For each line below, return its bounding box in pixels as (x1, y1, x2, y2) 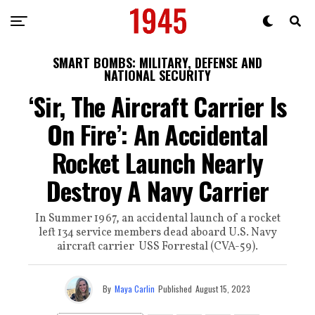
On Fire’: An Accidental (46, 115, 269, 153)
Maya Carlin (115, 282, 155, 295)
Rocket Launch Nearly (51, 143, 264, 181)
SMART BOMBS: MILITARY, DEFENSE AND (53, 53, 262, 72)
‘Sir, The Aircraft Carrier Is (28, 87, 287, 124)
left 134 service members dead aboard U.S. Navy (38, 225, 277, 240)
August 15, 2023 (195, 282, 250, 295)
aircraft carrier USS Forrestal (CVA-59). (57, 239, 258, 255)
